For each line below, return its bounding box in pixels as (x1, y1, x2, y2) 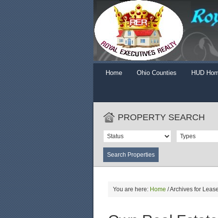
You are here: (113, 186, 150, 193)
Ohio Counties (137, 69, 177, 76)
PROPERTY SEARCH (118, 112, 205, 122)
